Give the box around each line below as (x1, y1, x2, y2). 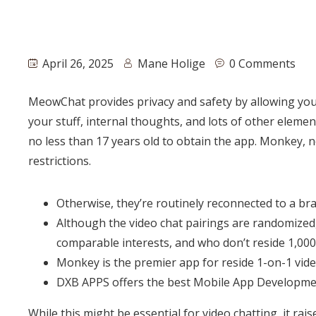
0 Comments (229, 56, 296, 72)
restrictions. (28, 153, 91, 169)
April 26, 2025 (39, 56, 114, 72)
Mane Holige (138, 56, 205, 72)
